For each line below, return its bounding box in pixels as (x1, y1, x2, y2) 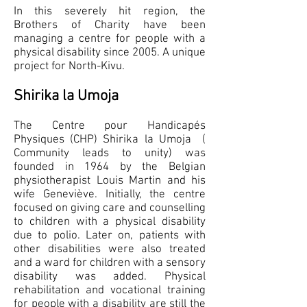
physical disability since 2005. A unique (14, 46, 206, 60)
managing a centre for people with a (14, 32, 206, 46)
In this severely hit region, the (14, 5, 206, 19)
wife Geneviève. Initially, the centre (14, 188, 206, 201)
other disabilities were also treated (14, 243, 206, 256)
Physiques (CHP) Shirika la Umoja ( (14, 133, 206, 147)
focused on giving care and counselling (14, 201, 206, 215)
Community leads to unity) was (14, 147, 206, 160)
